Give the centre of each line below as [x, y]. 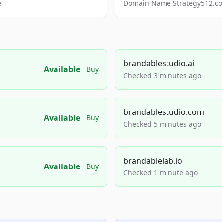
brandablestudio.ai [159, 63]
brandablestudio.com [164, 112]
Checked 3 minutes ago [162, 76]
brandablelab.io [153, 161]
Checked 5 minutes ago [162, 124]
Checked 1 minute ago [161, 173]
